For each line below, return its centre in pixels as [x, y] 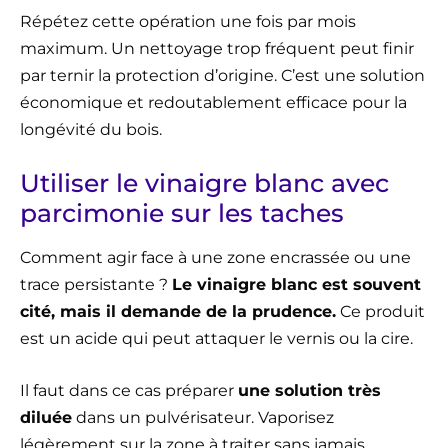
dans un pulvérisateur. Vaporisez [203, 417]
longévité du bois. [91, 129]
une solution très [309, 390]
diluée [46, 417]
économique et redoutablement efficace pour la [213, 102]
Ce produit [380, 311]
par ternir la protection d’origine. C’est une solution [222, 75]
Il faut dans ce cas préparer [129, 390]
